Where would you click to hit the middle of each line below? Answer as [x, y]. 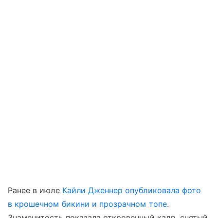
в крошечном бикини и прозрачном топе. [88, 204]
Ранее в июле [35, 190]
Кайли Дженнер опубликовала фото [132, 190]
